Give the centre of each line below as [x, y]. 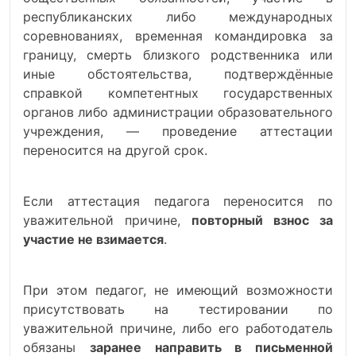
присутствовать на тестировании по [178, 309]
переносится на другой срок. [115, 150]
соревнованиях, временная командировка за [178, 36]
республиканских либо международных [178, 17]
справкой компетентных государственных [178, 93]
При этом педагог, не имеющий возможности [178, 290]
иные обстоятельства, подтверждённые [178, 74]
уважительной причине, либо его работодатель [178, 328]
